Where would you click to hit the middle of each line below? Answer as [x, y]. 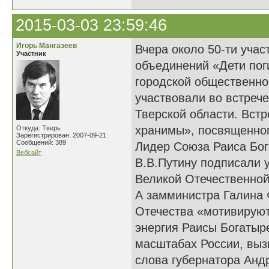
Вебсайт [29, 153]
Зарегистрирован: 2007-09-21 [61, 135]
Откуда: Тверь [38, 128]
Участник [31, 53]
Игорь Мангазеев [47, 46]
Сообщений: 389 [41, 142]
